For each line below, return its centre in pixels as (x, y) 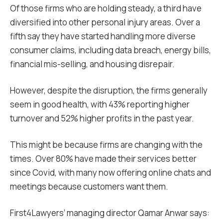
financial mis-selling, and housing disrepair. (92, 64)
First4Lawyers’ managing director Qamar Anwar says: (110, 213)
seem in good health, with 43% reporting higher (100, 104)
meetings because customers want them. (89, 186)
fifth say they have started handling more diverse (103, 36)
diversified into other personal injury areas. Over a (105, 22)
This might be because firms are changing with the (106, 145)
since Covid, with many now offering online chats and (111, 172)
